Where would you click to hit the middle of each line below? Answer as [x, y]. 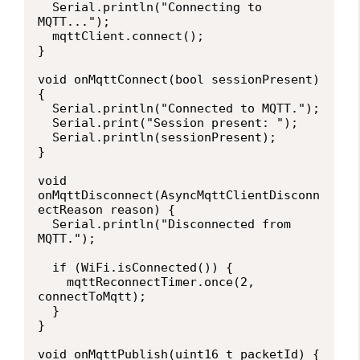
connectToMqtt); [92, 296]
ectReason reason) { [106, 209]
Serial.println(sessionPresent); [45, 137]
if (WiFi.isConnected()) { [45, 267]
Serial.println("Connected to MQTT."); [45, 108]
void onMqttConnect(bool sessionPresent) [179, 79]
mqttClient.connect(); [45, 36]
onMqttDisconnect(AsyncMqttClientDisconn [179, 195]
